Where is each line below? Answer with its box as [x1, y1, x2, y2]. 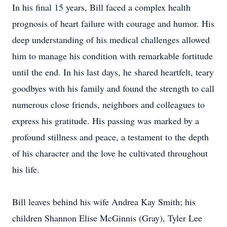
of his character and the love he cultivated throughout [12, 147, 208, 159]
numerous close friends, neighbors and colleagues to [12, 98, 205, 110]
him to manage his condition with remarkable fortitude [12, 50, 213, 62]
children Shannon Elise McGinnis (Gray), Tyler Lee [12, 212, 202, 224]
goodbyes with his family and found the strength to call [12, 82, 214, 94]
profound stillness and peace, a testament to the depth [12, 131, 209, 143]
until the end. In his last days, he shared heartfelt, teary [12, 66, 214, 78]
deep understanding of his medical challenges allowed [12, 33, 210, 46]
